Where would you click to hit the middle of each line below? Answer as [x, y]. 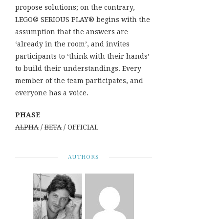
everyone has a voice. [52, 93]
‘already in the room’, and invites [72, 44]
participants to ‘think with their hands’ [82, 56]
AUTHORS [84, 156]
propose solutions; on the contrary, [75, 7]
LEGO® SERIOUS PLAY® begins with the [83, 19]
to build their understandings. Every [78, 68]
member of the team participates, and [79, 80]
